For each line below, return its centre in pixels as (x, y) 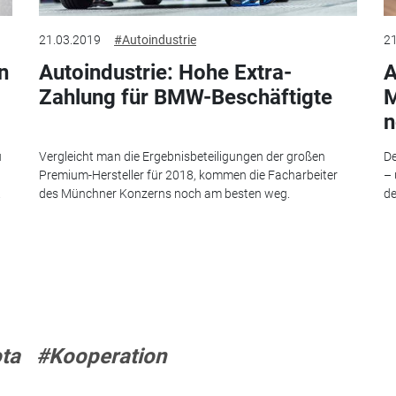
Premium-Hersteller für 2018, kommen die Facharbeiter (188, 175)
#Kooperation (101, 356)
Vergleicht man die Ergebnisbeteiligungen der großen (182, 156)
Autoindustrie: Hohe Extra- (165, 73)
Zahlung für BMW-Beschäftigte (186, 98)
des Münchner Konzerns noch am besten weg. (164, 193)
